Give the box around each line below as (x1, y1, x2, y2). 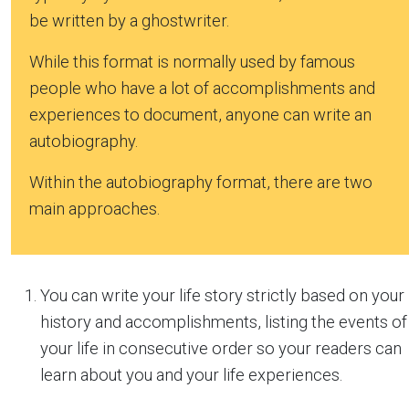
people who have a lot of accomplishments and (29, 79, 375, 99)
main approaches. (29, 199, 160, 219)
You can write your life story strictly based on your (40, 286, 404, 306)
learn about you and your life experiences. (40, 365, 342, 385)
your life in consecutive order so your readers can (40, 339, 402, 359)
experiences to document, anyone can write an (29, 105, 372, 125)
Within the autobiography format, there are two (29, 173, 372, 193)
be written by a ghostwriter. (29, 11, 229, 31)
